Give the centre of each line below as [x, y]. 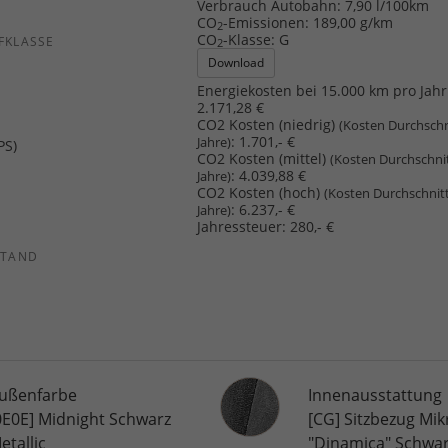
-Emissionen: [266, 22]
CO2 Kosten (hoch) [261, 192]
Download [236, 62]
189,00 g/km [353, 22]
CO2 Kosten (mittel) [264, 158]
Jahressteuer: [242, 226]
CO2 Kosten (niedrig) [268, 124]
